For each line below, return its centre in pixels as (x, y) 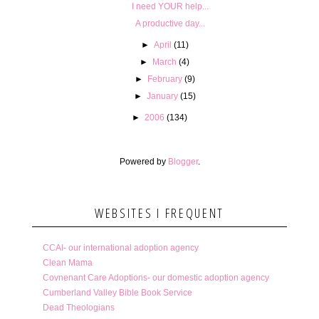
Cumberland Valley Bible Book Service (117, 292)
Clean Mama (67, 262)
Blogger (183, 161)
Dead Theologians (78, 307)
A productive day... (170, 23)
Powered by (143, 161)
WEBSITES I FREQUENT (159, 213)
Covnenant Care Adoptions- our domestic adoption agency (156, 277)
